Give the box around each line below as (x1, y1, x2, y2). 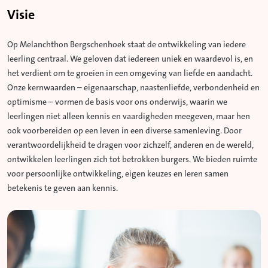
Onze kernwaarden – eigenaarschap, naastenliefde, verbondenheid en (7, 83, 260, 93)
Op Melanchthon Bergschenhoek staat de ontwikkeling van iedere (7, 39, 246, 50)
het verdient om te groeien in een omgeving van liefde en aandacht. (7, 68, 252, 78)
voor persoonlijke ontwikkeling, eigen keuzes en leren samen (7, 169, 229, 179)
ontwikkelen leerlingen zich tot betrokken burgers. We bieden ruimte (7, 154, 257, 165)
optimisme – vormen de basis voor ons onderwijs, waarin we (7, 97, 227, 107)
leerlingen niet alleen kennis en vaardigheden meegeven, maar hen (7, 111, 250, 121)
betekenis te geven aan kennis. (7, 183, 118, 193)
